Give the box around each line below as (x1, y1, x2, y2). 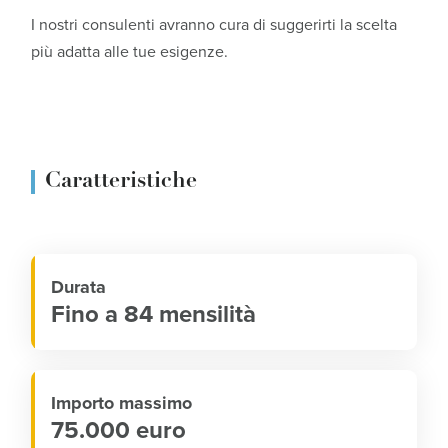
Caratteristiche (45, 169, 198, 193)
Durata (51, 275, 112, 298)
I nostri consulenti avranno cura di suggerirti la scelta (31, 14, 398, 35)
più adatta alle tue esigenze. (31, 41, 229, 62)
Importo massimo (51, 391, 198, 414)
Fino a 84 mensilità (51, 299, 263, 329)
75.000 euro (51, 415, 193, 445)
